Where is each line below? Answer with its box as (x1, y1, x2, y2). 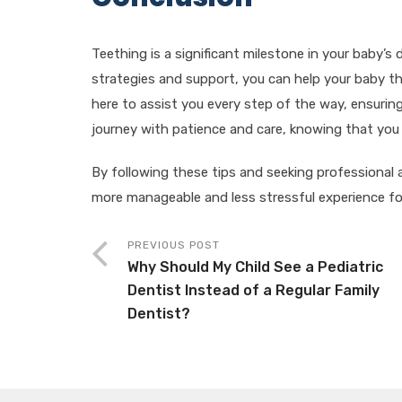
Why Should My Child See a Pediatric (127, 258, 383, 275)
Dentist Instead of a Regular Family (127, 282, 380, 299)
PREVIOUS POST (127, 239, 220, 251)
